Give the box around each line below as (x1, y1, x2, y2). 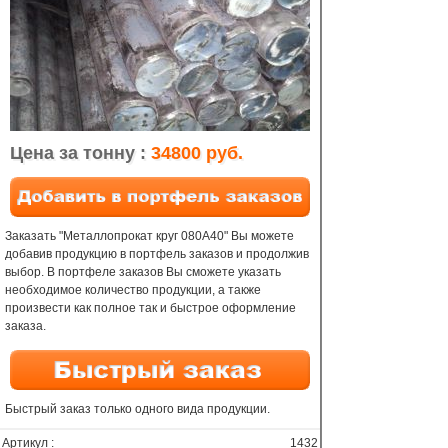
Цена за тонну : (10, 143, 151, 163)
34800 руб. (151, 143, 243, 163)
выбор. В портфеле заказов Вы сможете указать (5, 265, 281, 279)
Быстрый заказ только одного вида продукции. (5, 402, 270, 416)
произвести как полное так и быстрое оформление (5, 301, 296, 315)
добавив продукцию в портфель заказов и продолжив (5, 247, 309, 261)
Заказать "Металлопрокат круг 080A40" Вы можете (5, 229, 294, 243)
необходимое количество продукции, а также (5, 283, 261, 297)
